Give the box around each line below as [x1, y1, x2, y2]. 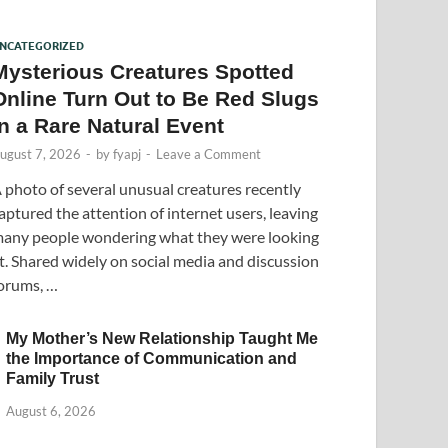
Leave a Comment [156, 146, 262, 162]
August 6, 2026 [6, 402, 97, 419]
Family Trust [6, 370, 100, 387]
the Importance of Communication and [6, 350, 298, 367]
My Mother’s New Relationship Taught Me [6, 330, 319, 347]
